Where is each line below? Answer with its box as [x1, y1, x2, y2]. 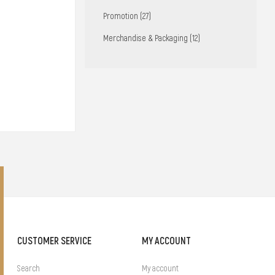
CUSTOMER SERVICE [17, 234, 92, 247]
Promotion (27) [103, 11, 151, 21]
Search [17, 263, 41, 273]
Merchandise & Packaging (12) [103, 33, 200, 44]
